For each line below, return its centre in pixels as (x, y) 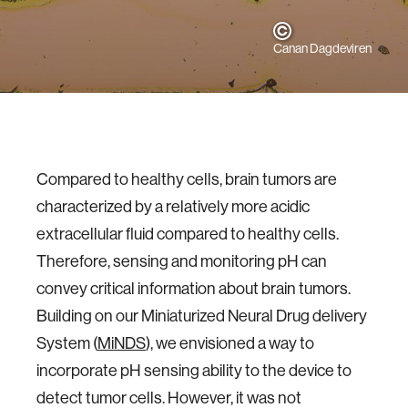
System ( (67, 343)
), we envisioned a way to (230, 343)
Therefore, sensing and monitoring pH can (182, 261)
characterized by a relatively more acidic (173, 206)
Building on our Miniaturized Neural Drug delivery (202, 316)
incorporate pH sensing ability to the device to (194, 370)
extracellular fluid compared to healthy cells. (188, 234)
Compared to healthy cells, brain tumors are (187, 179)
